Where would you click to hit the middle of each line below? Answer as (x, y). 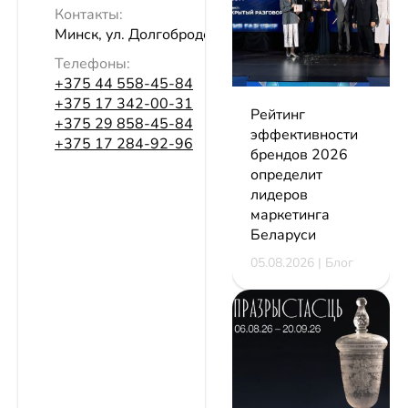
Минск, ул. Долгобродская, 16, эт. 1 (175, 35)
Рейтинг (278, 114)
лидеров (279, 194)
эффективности (304, 134)
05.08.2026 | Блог (302, 262)
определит (286, 174)
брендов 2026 (299, 154)
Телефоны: (92, 64)
